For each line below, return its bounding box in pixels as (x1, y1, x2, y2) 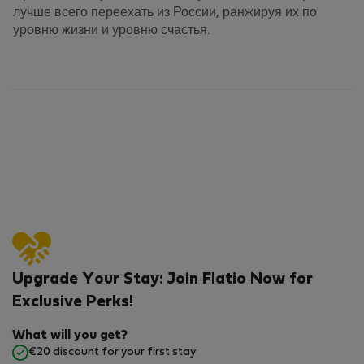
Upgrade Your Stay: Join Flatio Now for (12, 272, 313, 288)
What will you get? (12, 330, 128, 342)
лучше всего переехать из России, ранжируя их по (13, 7, 317, 19)
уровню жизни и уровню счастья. (13, 25, 210, 37)
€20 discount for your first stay (28, 347, 196, 358)
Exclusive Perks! (12, 295, 133, 310)
